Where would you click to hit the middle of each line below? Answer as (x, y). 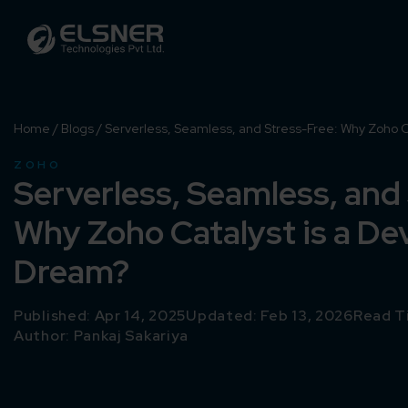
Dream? (71, 271)
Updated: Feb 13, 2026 (270, 315)
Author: (44, 335)
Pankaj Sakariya (131, 335)
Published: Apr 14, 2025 (100, 315)
